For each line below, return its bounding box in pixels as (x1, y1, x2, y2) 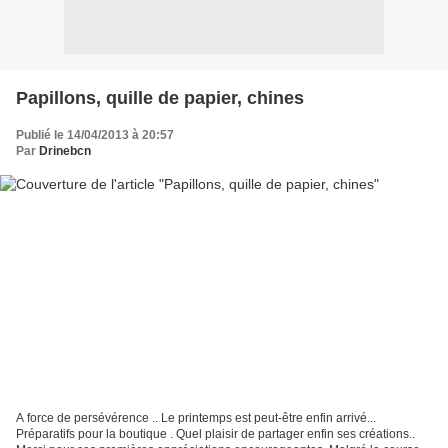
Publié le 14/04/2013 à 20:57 (16, 127, 174, 142)
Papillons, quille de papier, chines (16, 87, 304, 108)
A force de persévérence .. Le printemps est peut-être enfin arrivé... (16, 411, 376, 426)
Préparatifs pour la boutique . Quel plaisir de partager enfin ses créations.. (16, 427, 415, 442)
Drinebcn (39, 143, 91, 158)
